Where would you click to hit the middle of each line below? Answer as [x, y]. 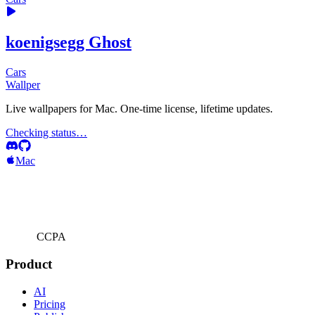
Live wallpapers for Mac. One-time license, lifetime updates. [139, 109]
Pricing [50, 304]
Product [29, 264]
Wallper [23, 85]
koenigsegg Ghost [69, 43]
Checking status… [46, 133]
